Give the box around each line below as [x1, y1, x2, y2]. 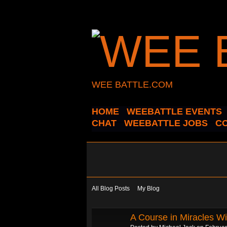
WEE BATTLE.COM [92, 80, 173, 90]
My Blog [137, 185, 160, 192]
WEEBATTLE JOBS [124, 118, 208, 128]
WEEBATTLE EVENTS [127, 106, 222, 117]
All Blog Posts [92, 185, 130, 192]
